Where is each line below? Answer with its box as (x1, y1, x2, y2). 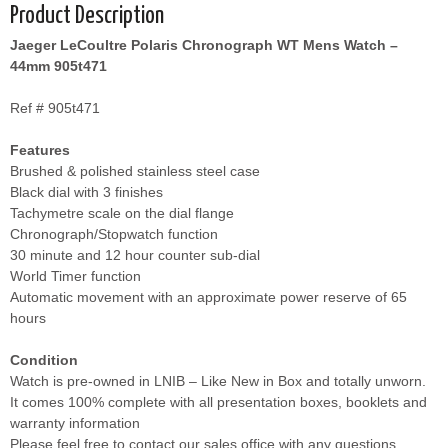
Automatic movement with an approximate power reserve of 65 (10, 288, 407, 305)
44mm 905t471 (10, 57, 107, 74)
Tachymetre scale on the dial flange (10, 204, 234, 221)
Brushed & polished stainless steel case (10, 162, 260, 179)
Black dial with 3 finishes (10, 183, 163, 200)
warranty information (10, 414, 140, 431)
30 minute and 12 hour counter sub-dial (10, 246, 260, 263)
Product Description (10, 3, 164, 28)
